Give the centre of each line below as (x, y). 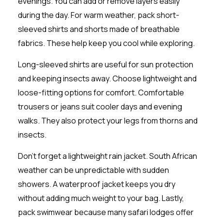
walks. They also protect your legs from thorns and (108, 120)
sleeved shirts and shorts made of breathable (99, 29)
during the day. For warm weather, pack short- (98, 15)
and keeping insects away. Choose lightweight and (107, 78)
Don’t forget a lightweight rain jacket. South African (107, 156)
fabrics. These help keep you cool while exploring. (106, 43)
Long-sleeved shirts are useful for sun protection (105, 64)
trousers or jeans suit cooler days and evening (100, 106)
